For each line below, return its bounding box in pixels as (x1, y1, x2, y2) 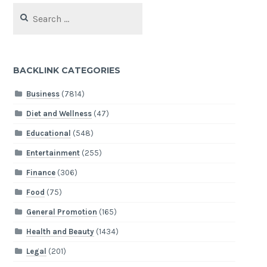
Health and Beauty (26, 227, 94, 237)
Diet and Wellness (26, 109, 92, 119)
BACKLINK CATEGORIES (13, 64, 121, 76)
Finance (26, 168, 55, 178)
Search (13, 4, 38, 14)
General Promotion (26, 207, 97, 217)
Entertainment (26, 148, 80, 158)
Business (26, 89, 60, 99)
